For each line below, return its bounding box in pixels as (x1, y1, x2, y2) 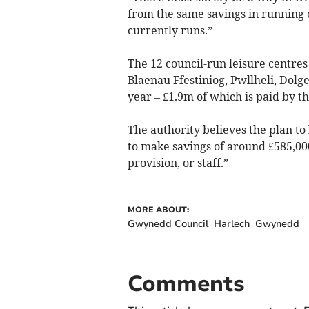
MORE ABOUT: (127, 204, 189, 216)
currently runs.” (127, 23, 212, 38)
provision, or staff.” (127, 156, 228, 170)
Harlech (213, 217, 250, 231)
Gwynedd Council (127, 217, 208, 231)
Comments (127, 269, 245, 299)
